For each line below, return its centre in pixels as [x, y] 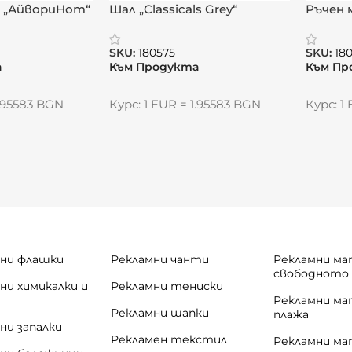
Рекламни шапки [160, 312]
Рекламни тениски [167, 286]
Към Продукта [154, 66]
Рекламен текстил [169, 339]
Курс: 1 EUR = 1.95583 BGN [185, 104]
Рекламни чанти [160, 259]
